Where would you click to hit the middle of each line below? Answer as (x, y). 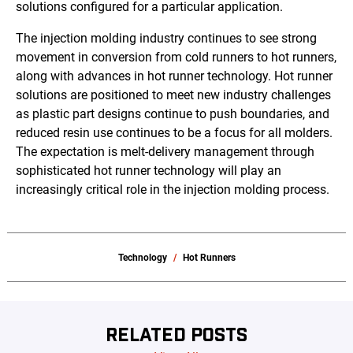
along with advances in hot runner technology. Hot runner (174, 76)
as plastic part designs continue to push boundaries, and (173, 114)
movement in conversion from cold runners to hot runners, (176, 58)
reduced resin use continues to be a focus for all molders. (174, 133)
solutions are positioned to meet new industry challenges (173, 95)
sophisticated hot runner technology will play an (149, 171)
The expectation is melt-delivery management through (165, 152)
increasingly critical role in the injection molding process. (173, 190)
